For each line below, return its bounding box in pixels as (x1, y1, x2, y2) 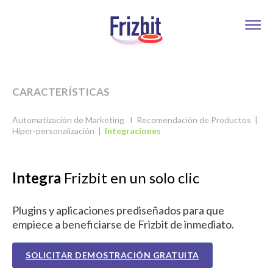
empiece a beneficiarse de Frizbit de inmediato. (12, 217, 234, 231)
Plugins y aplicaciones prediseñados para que (12, 203, 224, 217)
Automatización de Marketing (12, 114, 124, 125)
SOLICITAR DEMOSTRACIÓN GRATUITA (26, 249, 199, 260)
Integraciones (105, 125, 163, 136)
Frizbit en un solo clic (61, 168, 199, 186)
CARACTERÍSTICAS (12, 85, 110, 98)
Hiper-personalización (12, 125, 94, 136)
